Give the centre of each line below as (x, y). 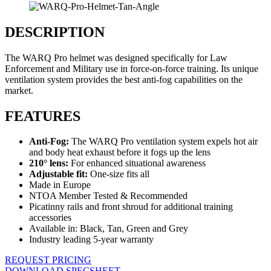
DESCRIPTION (55, 32)
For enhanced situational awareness (138, 163)
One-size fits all (120, 174)
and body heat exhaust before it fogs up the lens (120, 152)
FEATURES (43, 116)
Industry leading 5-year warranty (91, 240)
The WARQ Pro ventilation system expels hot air (165, 142)
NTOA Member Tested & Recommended (108, 196)
